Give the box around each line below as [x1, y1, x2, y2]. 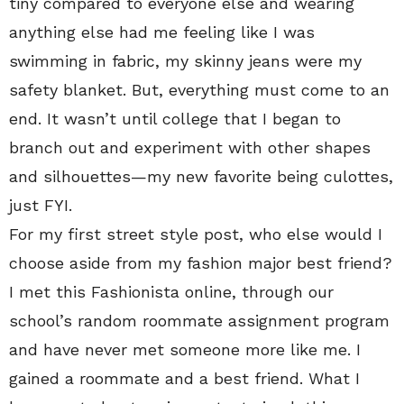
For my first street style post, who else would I [9, 224, 382, 243]
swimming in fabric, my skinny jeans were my [9, 50, 362, 70]
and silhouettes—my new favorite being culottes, [9, 166, 393, 186]
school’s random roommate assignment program [9, 310, 390, 330]
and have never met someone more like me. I [9, 339, 361, 359]
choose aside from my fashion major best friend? [9, 252, 392, 272]
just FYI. [9, 195, 72, 215]
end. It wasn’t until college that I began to [9, 108, 341, 128]
